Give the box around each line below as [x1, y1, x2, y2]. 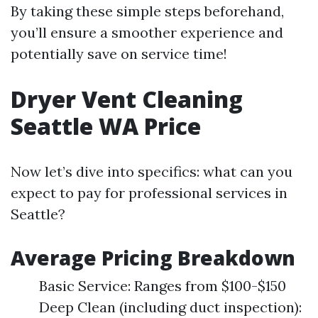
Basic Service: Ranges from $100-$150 [39, 277, 286, 295]
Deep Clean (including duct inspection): [39, 298, 302, 316]
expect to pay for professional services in [11, 184, 287, 202]
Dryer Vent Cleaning [11, 84, 243, 114]
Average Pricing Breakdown [11, 244, 295, 271]
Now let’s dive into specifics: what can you [11, 163, 292, 180]
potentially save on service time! [11, 45, 227, 62]
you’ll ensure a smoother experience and [11, 23, 283, 41]
